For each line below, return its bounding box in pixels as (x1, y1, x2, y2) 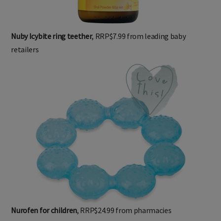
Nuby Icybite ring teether (11, 31, 92, 41)
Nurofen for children (11, 205, 77, 215)
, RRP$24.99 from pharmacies (77, 205, 172, 215)
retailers (11, 44, 39, 54)
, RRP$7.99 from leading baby (92, 31, 186, 41)
